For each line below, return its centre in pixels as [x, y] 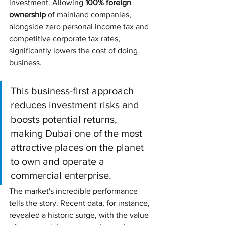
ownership [27, 14]
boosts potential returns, [65, 119]
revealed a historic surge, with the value [80, 215]
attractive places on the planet [78, 147]
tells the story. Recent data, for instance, [80, 203]
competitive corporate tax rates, [66, 38]
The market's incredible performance [74, 191]
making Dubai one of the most [78, 133]
